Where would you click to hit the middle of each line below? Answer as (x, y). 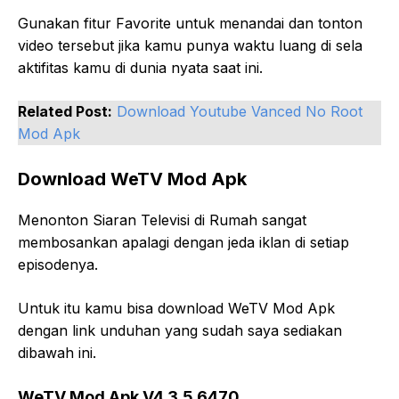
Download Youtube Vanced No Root (240, 111)
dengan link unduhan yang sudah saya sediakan (180, 330)
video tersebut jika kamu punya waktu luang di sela (190, 45)
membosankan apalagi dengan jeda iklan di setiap (183, 242)
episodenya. (58, 264)
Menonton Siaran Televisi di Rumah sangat (162, 220)
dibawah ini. (57, 352)
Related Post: (65, 111)
